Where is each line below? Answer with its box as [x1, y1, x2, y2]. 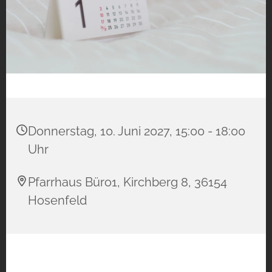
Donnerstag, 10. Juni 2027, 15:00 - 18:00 [28, 124, 245, 139]
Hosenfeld [28, 193, 87, 208]
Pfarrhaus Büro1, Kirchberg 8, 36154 [28, 175, 227, 190]
